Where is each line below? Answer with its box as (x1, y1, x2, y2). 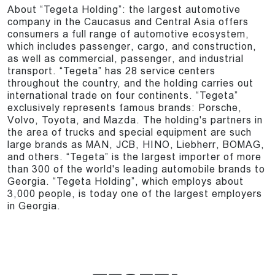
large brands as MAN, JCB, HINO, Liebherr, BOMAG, (7, 139, 265, 151)
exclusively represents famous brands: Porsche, (7, 102, 242, 114)
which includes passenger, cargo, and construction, (7, 41, 257, 53)
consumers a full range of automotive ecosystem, (7, 28, 249, 41)
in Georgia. (7, 200, 61, 212)
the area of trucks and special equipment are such (7, 126, 252, 139)
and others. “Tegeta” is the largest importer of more (7, 151, 261, 163)
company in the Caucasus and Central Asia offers (7, 16, 249, 28)
